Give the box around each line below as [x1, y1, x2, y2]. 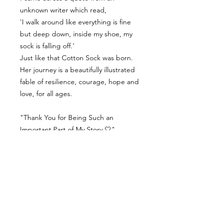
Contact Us [60, 167, 99, 177]
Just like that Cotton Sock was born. [20, 53, 133, 62]
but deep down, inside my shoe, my [20, 29, 132, 38]
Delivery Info [57, 193, 102, 203]
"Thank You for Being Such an [20, 112, 113, 122]
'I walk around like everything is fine [20, 17, 131, 26]
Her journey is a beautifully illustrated [20, 65, 135, 74]
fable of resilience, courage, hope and [20, 77, 139, 86]
